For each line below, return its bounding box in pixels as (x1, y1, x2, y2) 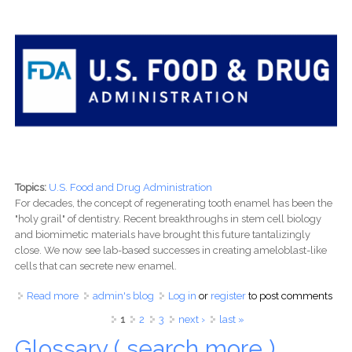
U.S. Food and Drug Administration (48, 181, 212, 193)
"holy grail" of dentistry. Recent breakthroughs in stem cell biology (14, 212, 321, 225)
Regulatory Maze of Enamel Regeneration (78, 305, 273, 317)
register (210, 289, 246, 302)
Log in (167, 289, 196, 302)
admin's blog (92, 289, 154, 302)
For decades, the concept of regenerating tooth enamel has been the (14, 196, 332, 209)
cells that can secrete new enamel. (14, 259, 177, 272)
